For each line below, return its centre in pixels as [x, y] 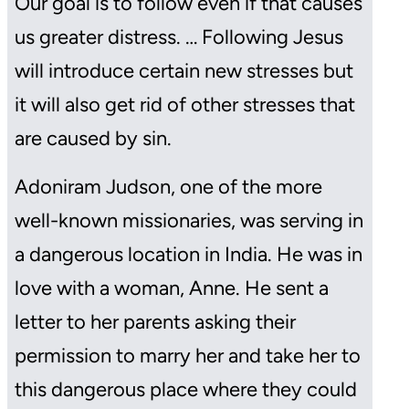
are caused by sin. [93, 138]
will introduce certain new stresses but [184, 70]
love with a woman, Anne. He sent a [172, 288]
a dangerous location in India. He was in [189, 254]
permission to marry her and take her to [188, 355]
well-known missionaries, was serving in [189, 220]
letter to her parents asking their [155, 321]
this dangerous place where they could [186, 389]
